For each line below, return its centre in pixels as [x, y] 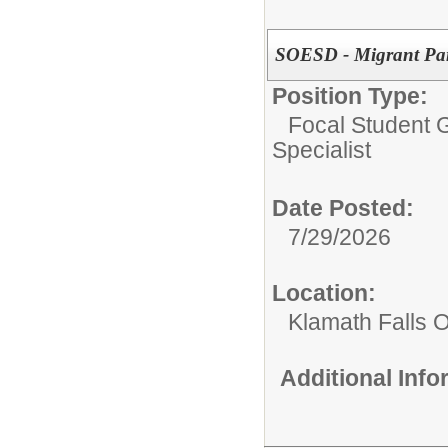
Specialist [321, 152]
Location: [324, 292]
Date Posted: [343, 207]
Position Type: [350, 95]
